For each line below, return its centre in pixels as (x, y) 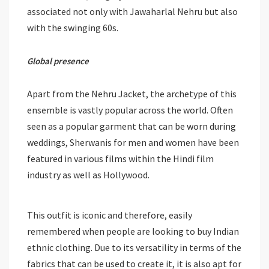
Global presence (58, 61)
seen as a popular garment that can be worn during (131, 126)
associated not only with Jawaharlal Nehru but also (132, 11)
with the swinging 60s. (73, 27)
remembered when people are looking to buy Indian (133, 231)
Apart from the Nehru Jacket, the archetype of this (132, 93)
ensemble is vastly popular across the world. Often (130, 110)
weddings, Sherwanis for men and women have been (133, 142)
